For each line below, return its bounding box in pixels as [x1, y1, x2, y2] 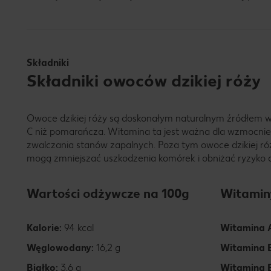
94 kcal [62, 222, 94, 234]
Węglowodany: [27, 242, 94, 254]
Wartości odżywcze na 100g [27, 186, 189, 201]
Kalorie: [27, 222, 62, 234]
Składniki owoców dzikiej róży [27, 70, 261, 91]
